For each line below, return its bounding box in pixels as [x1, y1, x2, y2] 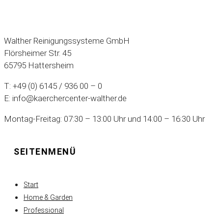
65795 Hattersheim [4, 60, 74, 70]
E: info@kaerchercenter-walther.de [4, 93, 127, 103]
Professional [24, 206, 64, 215]
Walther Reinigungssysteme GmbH [4, 35, 130, 46]
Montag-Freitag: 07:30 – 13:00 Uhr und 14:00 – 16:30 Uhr [4, 113, 205, 124]
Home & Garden [24, 193, 73, 202]
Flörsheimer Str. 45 [4, 48, 71, 58]
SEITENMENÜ [14, 146, 76, 157]
